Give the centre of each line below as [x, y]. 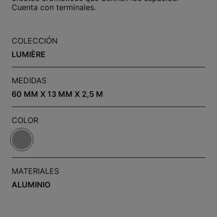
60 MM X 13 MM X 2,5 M [57, 94]
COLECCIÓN [35, 41]
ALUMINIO [31, 185]
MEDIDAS [29, 80]
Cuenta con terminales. [54, 7]
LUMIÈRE [29, 54]
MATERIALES [35, 171]
